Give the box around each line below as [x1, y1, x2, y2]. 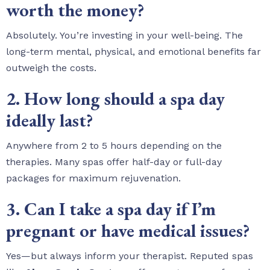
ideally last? [6, 108, 93, 132]
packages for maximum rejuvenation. [6, 172, 181, 184]
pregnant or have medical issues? [6, 218, 250, 242]
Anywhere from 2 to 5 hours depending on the [6, 139, 222, 151]
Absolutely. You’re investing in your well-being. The [6, 29, 243, 41]
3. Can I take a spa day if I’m [6, 196, 216, 221]
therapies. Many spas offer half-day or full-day [6, 155, 222, 168]
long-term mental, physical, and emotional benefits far [6, 45, 261, 57]
